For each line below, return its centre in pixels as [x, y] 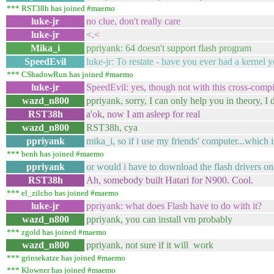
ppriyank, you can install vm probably [159, 219]
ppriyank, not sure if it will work [150, 245]
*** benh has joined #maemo [55, 154]
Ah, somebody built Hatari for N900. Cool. [170, 180]
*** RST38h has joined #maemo [61, 8]
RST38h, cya [112, 128]
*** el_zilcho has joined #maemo [63, 193]
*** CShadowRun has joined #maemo [70, 74]
